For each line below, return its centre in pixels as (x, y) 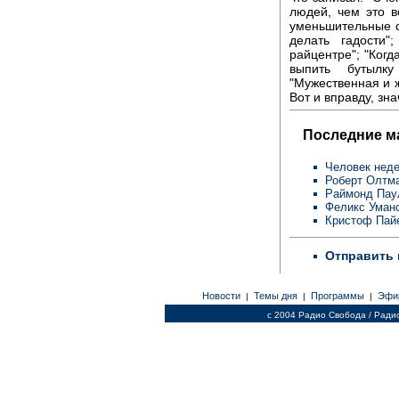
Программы (337, 296)
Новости (221, 296)
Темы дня (275, 296)
